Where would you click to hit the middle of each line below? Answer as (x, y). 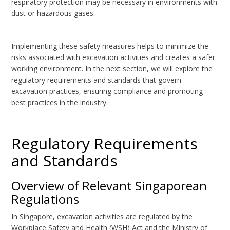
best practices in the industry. (60, 103)
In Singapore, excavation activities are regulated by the (102, 217)
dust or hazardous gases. (53, 13)
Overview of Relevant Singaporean (109, 186)
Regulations (45, 199)
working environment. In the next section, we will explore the (112, 69)
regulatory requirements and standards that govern (97, 80)
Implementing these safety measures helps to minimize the (110, 46)
